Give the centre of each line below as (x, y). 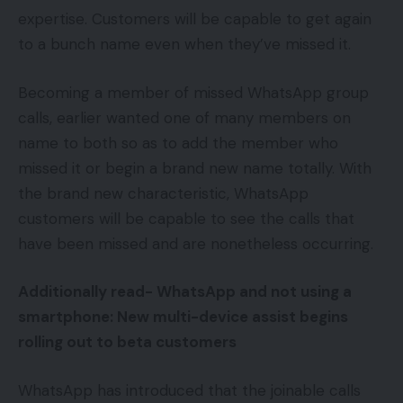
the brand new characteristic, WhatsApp (163, 193)
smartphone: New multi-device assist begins (183, 317)
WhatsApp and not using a (254, 292)
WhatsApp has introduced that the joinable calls (189, 390)
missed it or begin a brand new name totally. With (195, 168)
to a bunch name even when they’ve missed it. (184, 45)
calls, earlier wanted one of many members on (184, 117)
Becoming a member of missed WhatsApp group (193, 92)
